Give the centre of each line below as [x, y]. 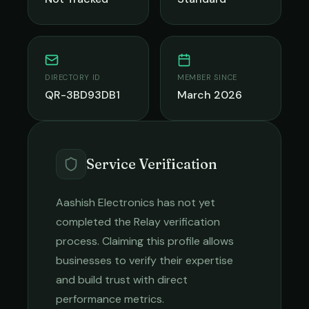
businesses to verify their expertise [144, 260]
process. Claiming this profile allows [145, 241]
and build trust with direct [122, 280]
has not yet [185, 202]
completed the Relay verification [138, 222]
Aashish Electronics [105, 202]
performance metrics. [110, 299]
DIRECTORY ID [73, 77]
